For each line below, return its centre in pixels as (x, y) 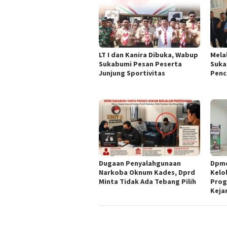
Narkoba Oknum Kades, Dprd (147, 172)
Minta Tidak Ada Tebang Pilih (147, 181)
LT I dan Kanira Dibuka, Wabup (148, 54)
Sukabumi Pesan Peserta (140, 64)
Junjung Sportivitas (132, 73)
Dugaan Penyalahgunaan (140, 163)
